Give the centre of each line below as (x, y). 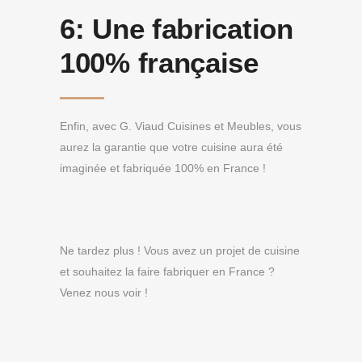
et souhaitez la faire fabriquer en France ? (167, 271)
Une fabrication (193, 29)
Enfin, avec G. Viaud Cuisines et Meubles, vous (181, 126)
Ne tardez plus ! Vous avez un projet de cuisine (180, 250)
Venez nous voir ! (104, 293)
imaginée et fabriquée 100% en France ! (163, 168)
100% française (159, 63)
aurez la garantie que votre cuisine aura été (171, 147)
